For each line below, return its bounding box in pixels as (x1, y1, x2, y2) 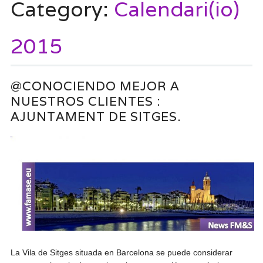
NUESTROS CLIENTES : (11, 93, 161, 109)
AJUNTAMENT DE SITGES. (11, 109, 181, 124)
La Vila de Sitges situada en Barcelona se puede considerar (11, 247, 233, 257)
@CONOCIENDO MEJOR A (11, 78, 180, 94)
